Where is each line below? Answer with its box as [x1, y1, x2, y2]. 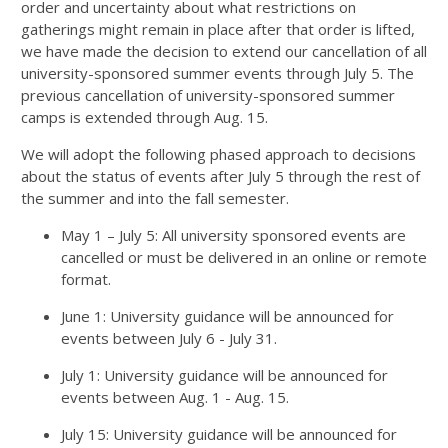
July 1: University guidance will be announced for [61, 365, 388, 385]
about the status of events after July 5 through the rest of [21, 166, 420, 186]
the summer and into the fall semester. [21, 188, 289, 208]
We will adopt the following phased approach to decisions [21, 144, 416, 164]
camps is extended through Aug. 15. [21, 107, 268, 127]
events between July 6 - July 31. [61, 328, 277, 348]
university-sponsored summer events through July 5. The [21, 63, 414, 83]
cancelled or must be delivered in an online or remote [61, 247, 427, 267]
